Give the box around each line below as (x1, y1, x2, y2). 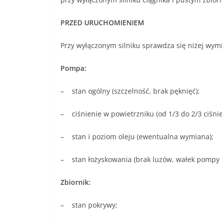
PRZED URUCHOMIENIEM (60, 17, 144, 27)
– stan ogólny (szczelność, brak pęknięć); (60, 86, 200, 96)
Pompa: (60, 63, 86, 73)
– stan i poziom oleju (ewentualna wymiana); (60, 131, 214, 141)
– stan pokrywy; (60, 200, 117, 210)
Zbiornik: (60, 177, 91, 187)
